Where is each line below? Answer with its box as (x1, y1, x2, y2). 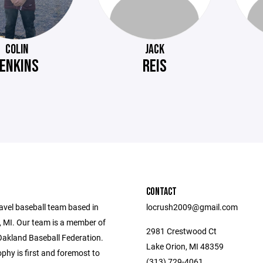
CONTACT (146, 185, 177, 198)
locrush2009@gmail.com (146, 201, 238, 213)
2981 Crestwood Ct (146, 225, 217, 237)
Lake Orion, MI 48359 (146, 240, 224, 252)
